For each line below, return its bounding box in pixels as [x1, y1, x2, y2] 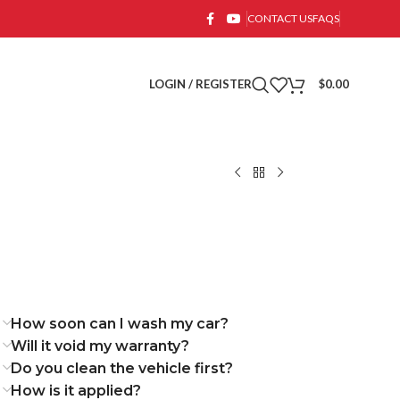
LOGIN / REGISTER [148, 77, 252, 91]
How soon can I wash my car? [11, 314, 229, 332]
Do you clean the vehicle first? [11, 359, 234, 377]
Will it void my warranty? [11, 337, 190, 354]
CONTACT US [246, 12, 312, 25]
